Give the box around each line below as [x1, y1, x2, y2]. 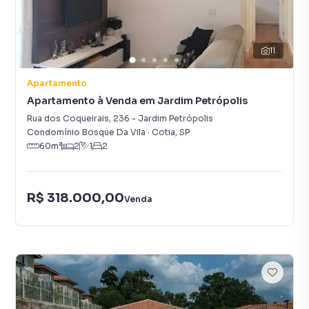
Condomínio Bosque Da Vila [27, 127, 146, 137]
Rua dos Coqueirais [27, 113, 109, 123]
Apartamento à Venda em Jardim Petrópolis [27, 94, 248, 107]
